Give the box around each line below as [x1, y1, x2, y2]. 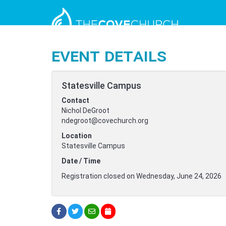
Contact [62, 96, 89, 104]
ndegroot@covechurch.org [62, 117, 148, 125]
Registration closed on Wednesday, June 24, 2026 [62, 172, 221, 180]
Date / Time [62, 157, 100, 165]
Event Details [51, 45, 166, 66]
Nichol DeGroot [62, 106, 109, 115]
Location [62, 132, 92, 140]
